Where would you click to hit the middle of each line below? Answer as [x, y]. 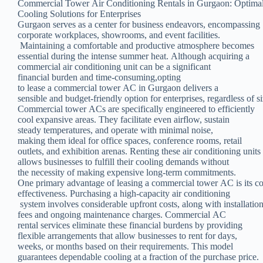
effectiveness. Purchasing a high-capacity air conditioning [124, 194]
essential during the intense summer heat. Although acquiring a [135, 56]
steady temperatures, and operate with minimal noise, [117, 130]
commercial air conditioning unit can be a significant [115, 67]
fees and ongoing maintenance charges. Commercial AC [123, 215]
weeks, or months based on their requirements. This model [127, 247]
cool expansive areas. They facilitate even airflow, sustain [124, 120]
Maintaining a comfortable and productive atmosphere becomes [137, 46]
